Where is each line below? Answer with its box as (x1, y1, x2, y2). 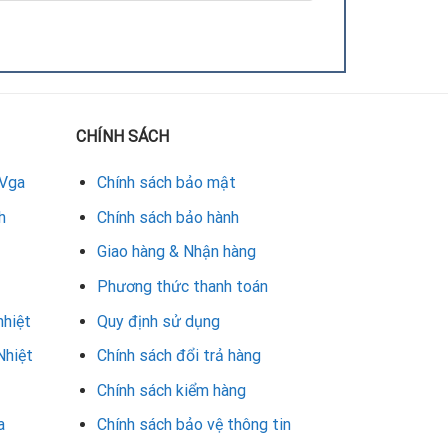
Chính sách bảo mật (97, 173, 237, 193)
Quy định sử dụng (97, 311, 221, 331)
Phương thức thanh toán (97, 277, 269, 297)
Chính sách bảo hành (97, 207, 240, 227)
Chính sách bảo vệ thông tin (97, 415, 292, 435)
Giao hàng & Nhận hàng (97, 242, 257, 262)
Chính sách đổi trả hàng (97, 346, 262, 366)
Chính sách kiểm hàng (97, 380, 247, 400)
